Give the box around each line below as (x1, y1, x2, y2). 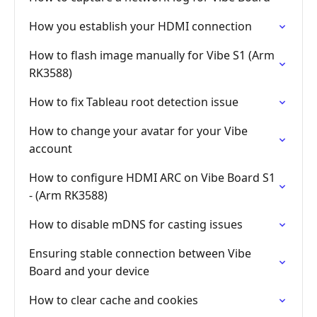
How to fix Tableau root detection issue (29, 94, 238, 110)
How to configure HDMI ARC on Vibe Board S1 (29, 170, 275, 185)
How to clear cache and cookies (29, 292, 198, 308)
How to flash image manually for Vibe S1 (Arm (29, 47, 275, 63)
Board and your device (29, 263, 149, 279)
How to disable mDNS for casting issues (29, 217, 243, 232)
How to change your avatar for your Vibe (29, 123, 248, 139)
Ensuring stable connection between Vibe (29, 246, 251, 261)
